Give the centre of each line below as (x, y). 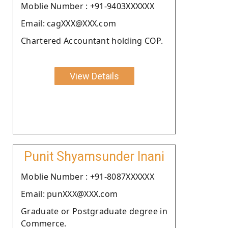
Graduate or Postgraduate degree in (94, 211)
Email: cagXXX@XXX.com (69, 23)
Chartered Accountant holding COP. (92, 40)
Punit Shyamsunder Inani (94, 156)
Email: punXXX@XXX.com (69, 194)
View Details (94, 76)
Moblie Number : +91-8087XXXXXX (88, 176)
